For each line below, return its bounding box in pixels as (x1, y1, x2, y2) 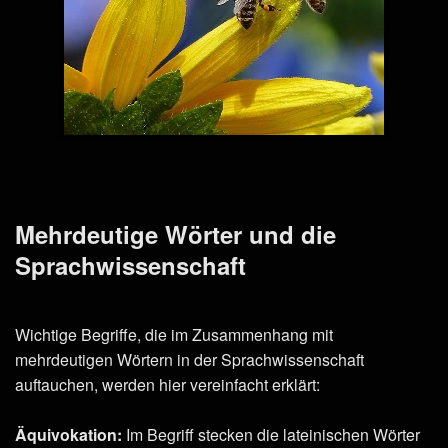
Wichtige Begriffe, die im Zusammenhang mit (15, 322, 333, 346)
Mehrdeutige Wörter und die (15, 216, 336, 251)
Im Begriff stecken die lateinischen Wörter (122, 422, 420, 446)
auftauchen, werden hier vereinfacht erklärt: (15, 372, 320, 396)
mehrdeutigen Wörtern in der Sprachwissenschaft (15, 347, 364, 371)
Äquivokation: (15, 422, 122, 446)
